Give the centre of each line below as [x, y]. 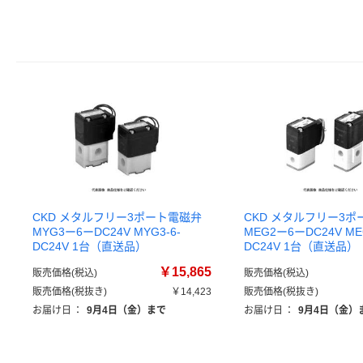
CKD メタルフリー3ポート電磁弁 [117, 217]
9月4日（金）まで [126, 310]
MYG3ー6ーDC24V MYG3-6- [107, 232]
